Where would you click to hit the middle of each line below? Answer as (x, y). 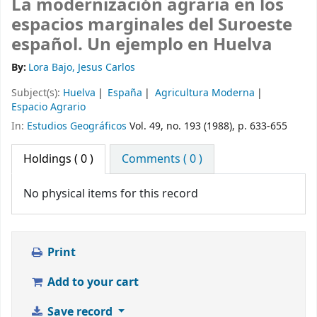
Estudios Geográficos (77, 126)
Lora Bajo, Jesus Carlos (82, 68)
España (125, 93)
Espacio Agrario (48, 108)
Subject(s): (37, 93)
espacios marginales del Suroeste (152, 25)
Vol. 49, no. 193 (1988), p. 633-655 (207, 126)
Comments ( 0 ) (162, 159)
